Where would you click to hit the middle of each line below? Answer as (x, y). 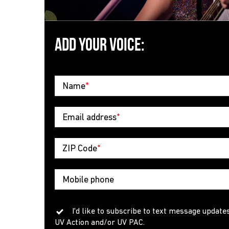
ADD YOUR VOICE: (100, 45)
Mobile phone (88, 180)
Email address (89, 118)
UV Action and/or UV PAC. (100, 223)
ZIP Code (80, 149)
